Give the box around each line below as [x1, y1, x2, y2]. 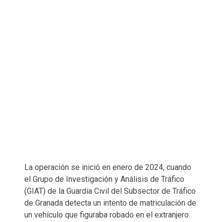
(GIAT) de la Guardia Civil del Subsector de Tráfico [24, 186, 196, 196]
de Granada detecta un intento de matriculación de [24, 198, 196, 208]
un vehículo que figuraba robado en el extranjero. [24, 210, 190, 220]
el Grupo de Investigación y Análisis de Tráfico [24, 174, 184, 184]
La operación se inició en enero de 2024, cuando [24, 162, 191, 172]
